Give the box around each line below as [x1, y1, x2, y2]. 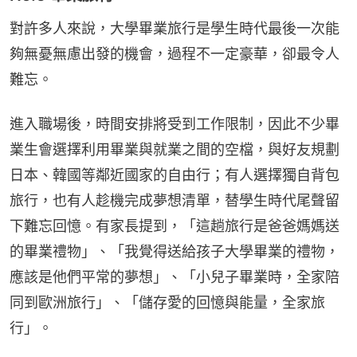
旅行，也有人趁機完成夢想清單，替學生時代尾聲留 [10, 191, 339, 209]
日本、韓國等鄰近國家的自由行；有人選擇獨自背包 [10, 166, 339, 183]
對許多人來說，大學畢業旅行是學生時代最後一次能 [10, 19, 339, 37]
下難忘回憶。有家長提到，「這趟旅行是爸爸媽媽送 [10, 217, 339, 234]
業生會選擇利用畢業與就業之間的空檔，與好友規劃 [10, 140, 339, 158]
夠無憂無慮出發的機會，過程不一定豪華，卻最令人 [10, 45, 339, 62]
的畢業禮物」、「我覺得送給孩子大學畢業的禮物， [10, 242, 339, 260]
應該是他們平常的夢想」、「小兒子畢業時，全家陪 [10, 268, 339, 285]
